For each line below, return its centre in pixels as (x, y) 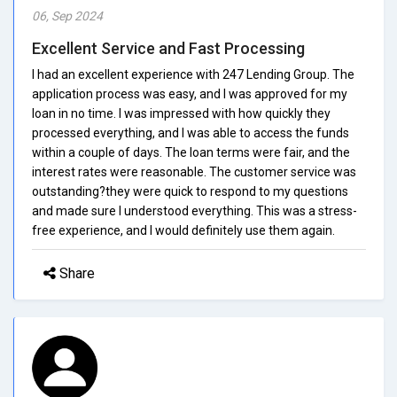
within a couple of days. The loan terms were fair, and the (191, 152)
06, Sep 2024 (67, 16)
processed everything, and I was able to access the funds (191, 132)
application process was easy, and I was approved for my (190, 93)
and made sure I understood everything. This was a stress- (195, 210)
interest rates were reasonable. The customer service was (194, 171)
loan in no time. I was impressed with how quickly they (181, 113)
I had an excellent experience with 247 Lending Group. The (193, 74)
